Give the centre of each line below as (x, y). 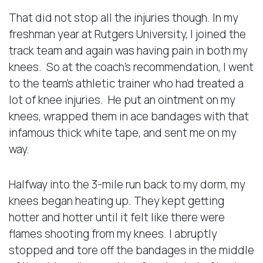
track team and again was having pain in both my (128, 50)
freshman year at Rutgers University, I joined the (127, 34)
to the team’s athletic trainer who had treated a (126, 83)
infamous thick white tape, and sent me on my (123, 132)
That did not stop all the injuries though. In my (124, 17)
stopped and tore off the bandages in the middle (131, 250)
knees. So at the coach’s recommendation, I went (131, 67)
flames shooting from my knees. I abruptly (113, 233)
